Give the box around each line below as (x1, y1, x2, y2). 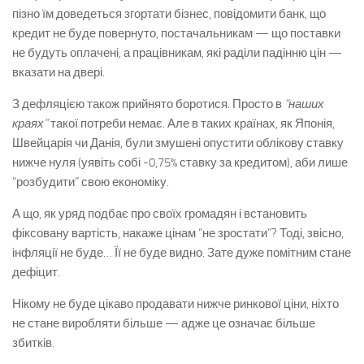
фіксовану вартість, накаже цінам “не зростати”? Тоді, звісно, (12, 226, 344, 240)
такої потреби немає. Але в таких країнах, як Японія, (48, 116, 335, 131)
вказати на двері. (12, 65, 105, 80)
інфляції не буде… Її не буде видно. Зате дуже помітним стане (12, 245, 351, 260)
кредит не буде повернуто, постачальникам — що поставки (12, 26, 340, 41)
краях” (12, 116, 48, 131)
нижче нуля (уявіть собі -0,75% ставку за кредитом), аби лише (12, 155, 348, 170)
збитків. (12, 336, 54, 350)
